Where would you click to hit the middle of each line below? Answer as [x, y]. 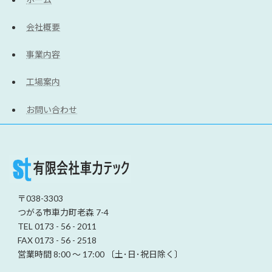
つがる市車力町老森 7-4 [59, 212]
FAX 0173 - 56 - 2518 [53, 240]
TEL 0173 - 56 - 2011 [53, 226]
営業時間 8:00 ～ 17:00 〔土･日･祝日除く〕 [96, 254]
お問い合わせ [52, 109]
